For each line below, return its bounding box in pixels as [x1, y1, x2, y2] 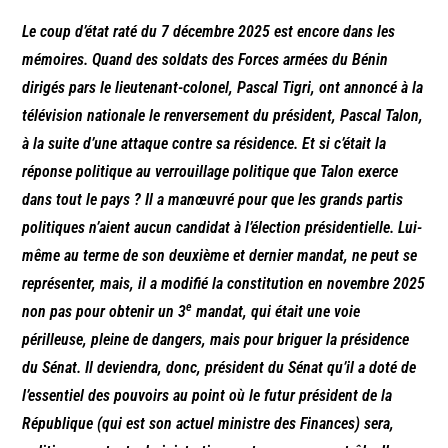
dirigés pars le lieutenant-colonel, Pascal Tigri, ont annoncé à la [22, 78, 424, 98]
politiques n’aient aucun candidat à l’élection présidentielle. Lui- [22, 218, 423, 238]
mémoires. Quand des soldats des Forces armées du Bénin [22, 50, 389, 70]
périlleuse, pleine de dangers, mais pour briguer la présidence [22, 330, 410, 350]
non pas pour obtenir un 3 [22, 302, 187, 322]
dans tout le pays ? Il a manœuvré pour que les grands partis [22, 190, 404, 210]
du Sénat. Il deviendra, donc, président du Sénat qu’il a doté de [22, 358, 417, 378]
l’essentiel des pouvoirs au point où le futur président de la [22, 386, 393, 406]
